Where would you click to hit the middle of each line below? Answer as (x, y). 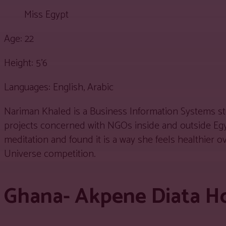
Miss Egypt (46, 15)
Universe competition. (50, 154)
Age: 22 (19, 39)
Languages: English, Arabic (59, 87)
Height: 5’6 (26, 63)
